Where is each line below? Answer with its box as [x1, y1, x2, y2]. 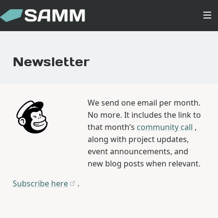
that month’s [87, 121, 137, 132]
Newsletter [12, 53, 90, 70]
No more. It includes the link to [87, 109, 201, 120]
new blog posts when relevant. [87, 158, 200, 169]
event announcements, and [87, 145, 188, 157]
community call [136, 121, 193, 132]
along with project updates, [87, 133, 189, 145]
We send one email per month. [87, 97, 200, 108]
